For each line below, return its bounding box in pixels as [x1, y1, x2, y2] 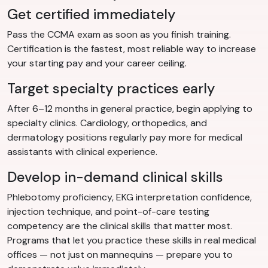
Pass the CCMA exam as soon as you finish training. [7, 28, 231, 41]
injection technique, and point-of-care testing [7, 205, 209, 218]
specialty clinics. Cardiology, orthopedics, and [7, 116, 207, 129]
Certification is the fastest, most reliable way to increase [7, 42, 256, 55]
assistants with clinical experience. [7, 145, 157, 158]
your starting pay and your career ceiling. [7, 56, 187, 69]
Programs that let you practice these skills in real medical [7, 233, 256, 246]
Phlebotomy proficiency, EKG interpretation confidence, [7, 190, 252, 203]
